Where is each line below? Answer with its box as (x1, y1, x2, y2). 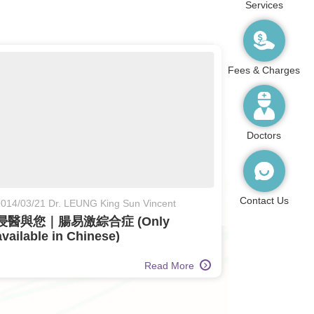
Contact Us (239, 195, 289, 207)
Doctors (247, 130, 281, 142)
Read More (144, 260, 197, 271)
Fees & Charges (228, 64, 300, 76)
